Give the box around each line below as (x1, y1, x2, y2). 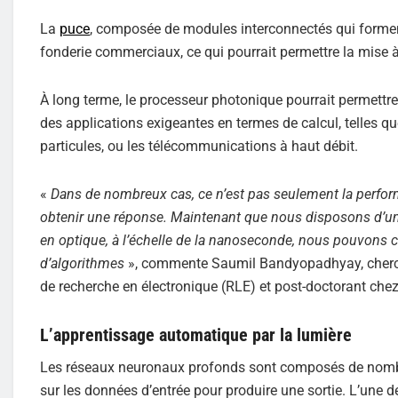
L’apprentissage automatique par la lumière (40, 323, 352, 346)
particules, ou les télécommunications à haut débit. (40, 137, 358, 155)
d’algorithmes (40, 254, 128, 272)
